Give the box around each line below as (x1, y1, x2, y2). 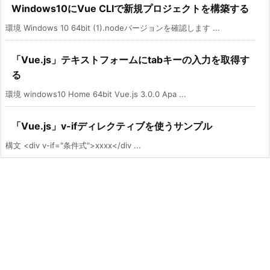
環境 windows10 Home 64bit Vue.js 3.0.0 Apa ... (5, 89, 186, 99)
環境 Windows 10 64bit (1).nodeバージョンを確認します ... (5, 22, 220, 33)
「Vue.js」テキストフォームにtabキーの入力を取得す (11, 53, 250, 66)
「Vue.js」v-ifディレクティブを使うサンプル (11, 119, 212, 132)
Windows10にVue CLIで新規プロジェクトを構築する (11, 2, 249, 14)
